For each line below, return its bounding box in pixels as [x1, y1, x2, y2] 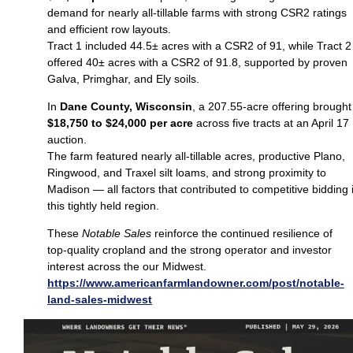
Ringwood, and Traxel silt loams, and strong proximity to [47, 165, 326, 179]
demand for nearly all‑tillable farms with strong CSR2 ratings [47, 6, 347, 19]
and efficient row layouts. [47, 22, 171, 35]
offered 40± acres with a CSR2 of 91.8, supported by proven [47, 55, 347, 69]
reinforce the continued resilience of [151, 226, 333, 240]
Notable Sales [82, 226, 151, 240]
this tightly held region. [47, 199, 159, 212]
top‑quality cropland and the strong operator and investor [47, 243, 332, 256]
